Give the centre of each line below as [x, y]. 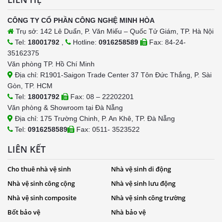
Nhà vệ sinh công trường [148, 197]
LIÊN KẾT [27, 149]
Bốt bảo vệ [24, 212]
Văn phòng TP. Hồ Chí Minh [51, 64]
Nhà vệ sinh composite [42, 197]
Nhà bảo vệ [128, 212]
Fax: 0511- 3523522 [107, 129]
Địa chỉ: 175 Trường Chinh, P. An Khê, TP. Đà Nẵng [94, 118]
